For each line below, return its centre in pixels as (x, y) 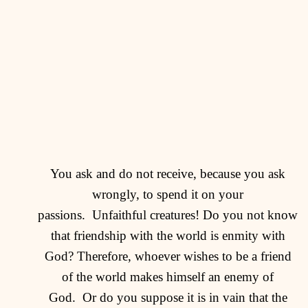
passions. (65, 214)
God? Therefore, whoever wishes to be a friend (168, 256)
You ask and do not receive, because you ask (168, 173)
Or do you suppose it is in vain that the (185, 297)
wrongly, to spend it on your (168, 194)
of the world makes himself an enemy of (168, 276)
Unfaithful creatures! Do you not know (195, 214)
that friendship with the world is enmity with (168, 235)
